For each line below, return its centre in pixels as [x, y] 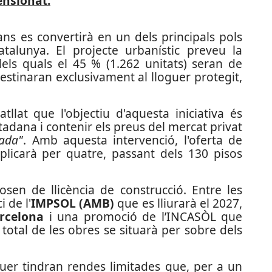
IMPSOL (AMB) [73, 203]
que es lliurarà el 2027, [178, 203]
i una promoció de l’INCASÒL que [143, 216]
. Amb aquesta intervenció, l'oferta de [133, 140]
